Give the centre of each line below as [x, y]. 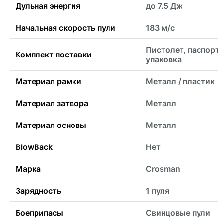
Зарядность [38, 191]
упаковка [164, 60]
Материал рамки [48, 82]
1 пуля [158, 191]
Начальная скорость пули [65, 28]
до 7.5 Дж [164, 6]
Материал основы [51, 125]
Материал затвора [52, 103]
